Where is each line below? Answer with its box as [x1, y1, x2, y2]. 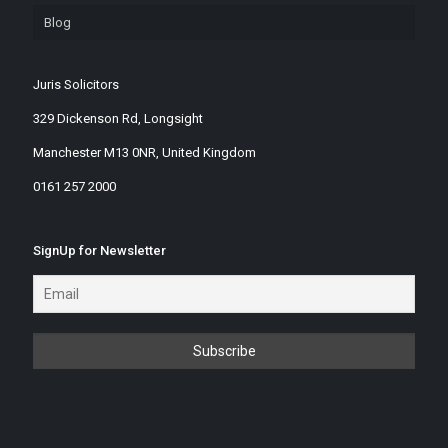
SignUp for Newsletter [33, 243, 166, 258]
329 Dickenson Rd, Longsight [33, 111, 203, 126]
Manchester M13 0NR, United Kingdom [33, 145, 256, 160]
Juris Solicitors [33, 77, 119, 92]
